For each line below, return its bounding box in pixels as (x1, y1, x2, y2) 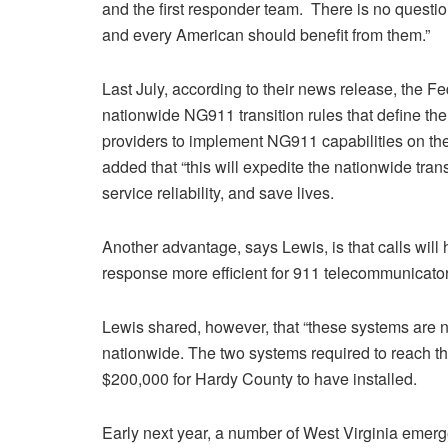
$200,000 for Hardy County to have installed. (102, 366, 421, 390)
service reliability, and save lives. (102, 180, 334, 204)
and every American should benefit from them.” (102, 22, 430, 46)
